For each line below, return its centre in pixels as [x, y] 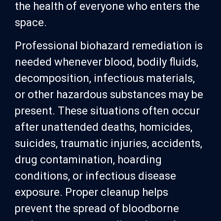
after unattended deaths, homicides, [104, 127]
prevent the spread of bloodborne [97, 209]
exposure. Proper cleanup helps [92, 192]
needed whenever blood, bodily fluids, [107, 62]
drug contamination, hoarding [88, 160]
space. [31, 22]
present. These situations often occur [107, 111]
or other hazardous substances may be [109, 95]
